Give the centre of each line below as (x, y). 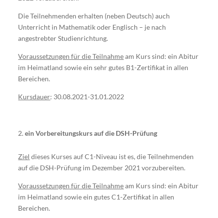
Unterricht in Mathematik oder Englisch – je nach (92, 27)
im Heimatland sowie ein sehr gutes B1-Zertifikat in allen (103, 67)
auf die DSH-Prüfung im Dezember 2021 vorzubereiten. (102, 167)
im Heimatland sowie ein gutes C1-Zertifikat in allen (96, 197)
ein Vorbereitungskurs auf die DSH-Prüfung (91, 133)
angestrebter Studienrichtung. (63, 38)
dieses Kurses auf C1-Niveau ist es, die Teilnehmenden (112, 156)
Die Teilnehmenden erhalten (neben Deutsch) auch (94, 16)
